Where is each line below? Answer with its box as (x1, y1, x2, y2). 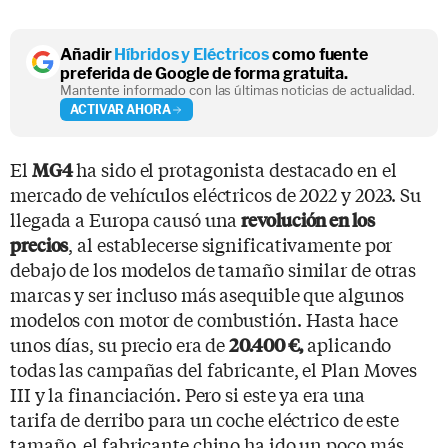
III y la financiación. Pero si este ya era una (10, 381, 366, 407)
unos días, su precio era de (10, 331, 230, 357)
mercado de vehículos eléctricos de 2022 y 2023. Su (10, 181, 421, 207)
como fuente (269, 45, 369, 64)
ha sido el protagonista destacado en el (72, 156, 397, 182)
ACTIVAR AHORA (70, 101, 171, 117)
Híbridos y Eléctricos (114, 45, 270, 64)
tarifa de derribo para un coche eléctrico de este (10, 406, 400, 432)
